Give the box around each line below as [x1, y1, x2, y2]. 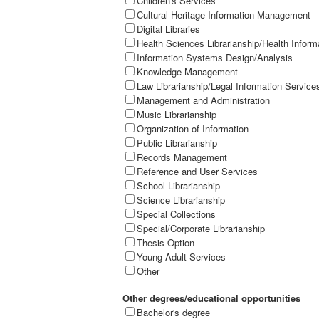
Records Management [137, 150, 227, 164]
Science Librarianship [137, 192, 225, 206]
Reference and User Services [137, 164, 258, 178]
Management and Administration [137, 93, 270, 107]
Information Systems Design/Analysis [137, 50, 293, 64]
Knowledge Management [137, 64, 238, 78]
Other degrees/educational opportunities [122, 291, 300, 305]
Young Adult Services [137, 249, 226, 263]
